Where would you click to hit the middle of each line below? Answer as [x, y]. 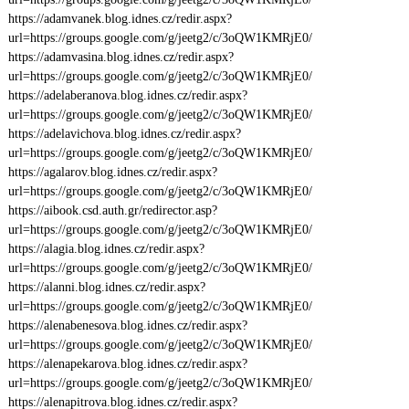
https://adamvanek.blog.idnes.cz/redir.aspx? [120, 19]
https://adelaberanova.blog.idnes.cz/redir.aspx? [127, 95]
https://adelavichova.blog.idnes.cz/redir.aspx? [124, 134]
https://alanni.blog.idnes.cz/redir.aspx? [106, 287]
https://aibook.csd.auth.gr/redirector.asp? [112, 210]
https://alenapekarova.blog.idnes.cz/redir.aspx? [127, 364]
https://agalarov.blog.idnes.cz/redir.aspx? [112, 172]
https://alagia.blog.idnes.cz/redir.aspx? [106, 249]
